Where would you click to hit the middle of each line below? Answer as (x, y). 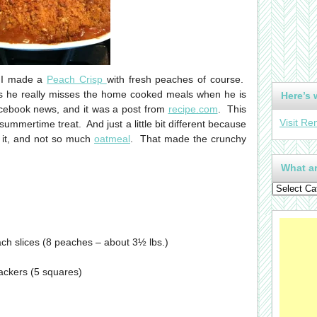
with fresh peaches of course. (176, 79)
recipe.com (193, 109)
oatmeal (112, 139)
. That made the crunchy (188, 139)
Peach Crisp (77, 79)
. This (232, 109)
